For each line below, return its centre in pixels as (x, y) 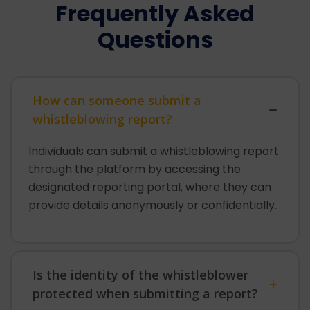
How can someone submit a (117, 101)
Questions (155, 40)
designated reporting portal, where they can (150, 188)
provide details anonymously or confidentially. (153, 206)
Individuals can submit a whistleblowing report (154, 152)
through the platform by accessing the (135, 170)
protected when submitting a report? (145, 294)
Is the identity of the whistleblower (140, 275)
